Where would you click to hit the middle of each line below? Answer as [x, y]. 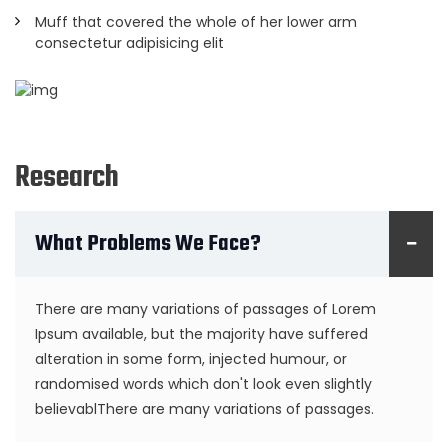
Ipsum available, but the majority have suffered [201, 333]
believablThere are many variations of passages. [204, 408]
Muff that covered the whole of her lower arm [196, 22]
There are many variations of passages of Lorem [205, 308]
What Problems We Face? [148, 243]
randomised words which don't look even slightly [203, 383]
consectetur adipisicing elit [129, 43]
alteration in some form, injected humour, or [191, 358]
